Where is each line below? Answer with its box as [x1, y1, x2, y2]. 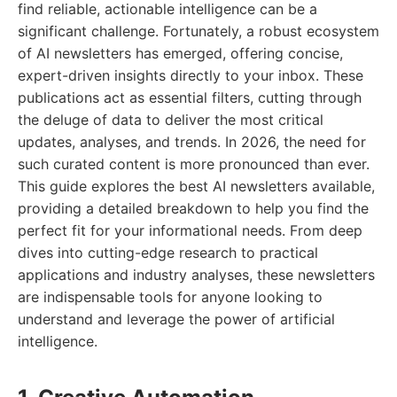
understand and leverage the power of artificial [18, 310, 335, 328]
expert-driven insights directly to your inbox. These [18, 66, 363, 84]
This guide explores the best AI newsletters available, [18, 177, 375, 195]
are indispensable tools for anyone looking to [18, 288, 323, 306]
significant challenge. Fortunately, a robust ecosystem [18, 22, 379, 40]
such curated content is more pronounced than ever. [18, 155, 370, 173]
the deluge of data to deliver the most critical [18, 111, 323, 128]
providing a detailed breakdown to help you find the [18, 199, 369, 217]
